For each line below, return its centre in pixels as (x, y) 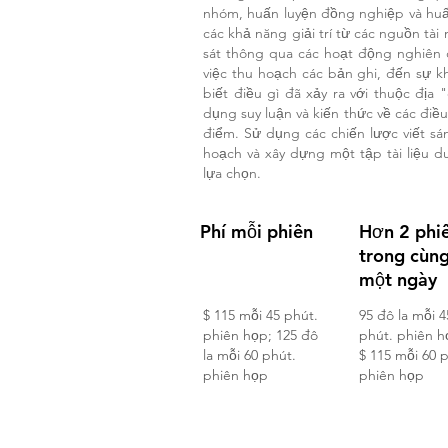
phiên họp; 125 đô (260, 335)
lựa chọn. (232, 173)
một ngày (398, 279)
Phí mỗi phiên (256, 231)
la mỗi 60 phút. (249, 355)
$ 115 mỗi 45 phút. (260, 315)
